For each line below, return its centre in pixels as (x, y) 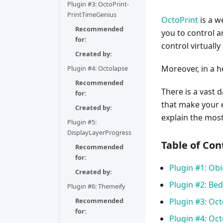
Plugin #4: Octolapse (98, 68)
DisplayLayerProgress (99, 132)
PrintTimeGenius (92, 14)
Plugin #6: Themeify (96, 186)
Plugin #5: (82, 122)
